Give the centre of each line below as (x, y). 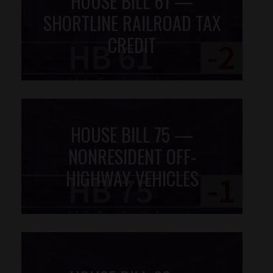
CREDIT (132, 44)
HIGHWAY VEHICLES (132, 178)
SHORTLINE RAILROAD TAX (132, 23)
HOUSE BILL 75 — (132, 134)
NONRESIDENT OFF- (132, 156)
